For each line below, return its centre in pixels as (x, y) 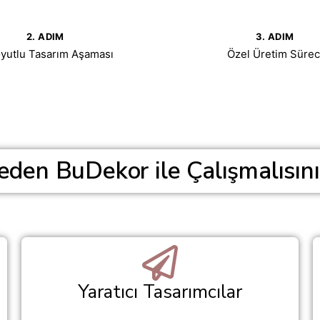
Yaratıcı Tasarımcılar (160, 292)
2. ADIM (45, 36)
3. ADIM (275, 36)
